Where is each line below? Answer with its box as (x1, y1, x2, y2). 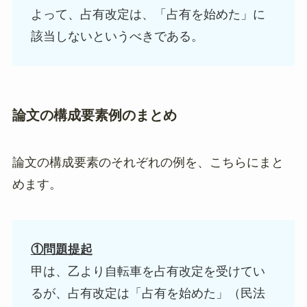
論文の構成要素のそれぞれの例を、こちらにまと (12, 156, 284, 170)
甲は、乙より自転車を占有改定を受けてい (30, 264, 265, 278)
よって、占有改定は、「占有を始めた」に (30, 7, 265, 21)
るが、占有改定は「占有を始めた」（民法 (30, 286, 265, 300)
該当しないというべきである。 (30, 29, 204, 43)
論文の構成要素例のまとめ (12, 107, 177, 123)
